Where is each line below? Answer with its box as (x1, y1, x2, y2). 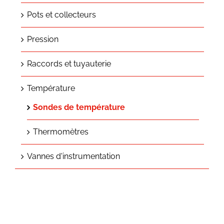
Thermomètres (33, 127, 88, 137)
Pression (27, 34, 58, 44)
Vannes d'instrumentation (27, 151, 120, 161)
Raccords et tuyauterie (27, 59, 111, 69)
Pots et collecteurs (27, 10, 96, 20)
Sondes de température (33, 102, 125, 112)
